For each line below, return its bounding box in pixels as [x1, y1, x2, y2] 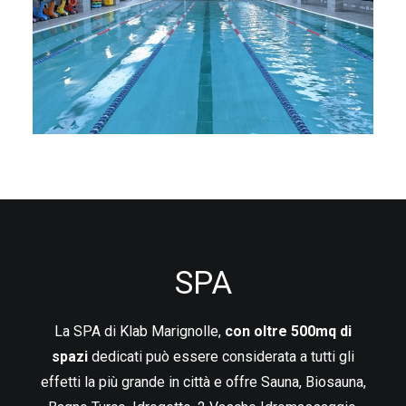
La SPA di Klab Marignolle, [54, 323, 225, 340]
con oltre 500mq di [225, 323, 352, 340]
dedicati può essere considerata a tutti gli [88, 348, 354, 365]
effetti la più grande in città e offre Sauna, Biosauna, [40, 373, 366, 391]
